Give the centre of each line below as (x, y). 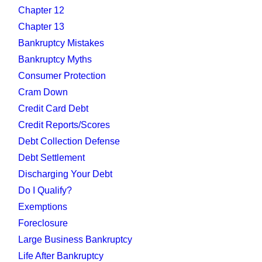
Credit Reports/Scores (64, 125)
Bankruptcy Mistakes (61, 43)
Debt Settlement (51, 158)
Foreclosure (43, 223)
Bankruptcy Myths (55, 60)
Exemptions (42, 207)
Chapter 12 (41, 11)
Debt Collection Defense (69, 142)
